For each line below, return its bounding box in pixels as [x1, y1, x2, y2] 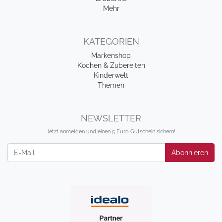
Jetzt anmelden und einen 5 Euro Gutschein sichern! [47, 128, 175, 135]
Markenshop [91, 52, 131, 59]
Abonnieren [171, 148, 208, 157]
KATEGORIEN [83, 36, 139, 47]
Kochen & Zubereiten [77, 61, 145, 69]
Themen [98, 81, 124, 89]
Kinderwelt [94, 71, 128, 79]
